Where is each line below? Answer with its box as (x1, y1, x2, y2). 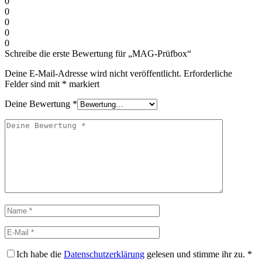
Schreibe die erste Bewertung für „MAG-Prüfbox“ (5, 49, 191, 59)
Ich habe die (16, 249, 64, 260)
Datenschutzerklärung (64, 249, 144, 260)
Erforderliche (184, 68, 232, 79)
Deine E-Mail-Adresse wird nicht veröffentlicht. (5, 68, 181, 79)
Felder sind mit (5, 79, 62, 89)
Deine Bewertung (5, 99, 73, 109)
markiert (67, 79, 99, 89)
